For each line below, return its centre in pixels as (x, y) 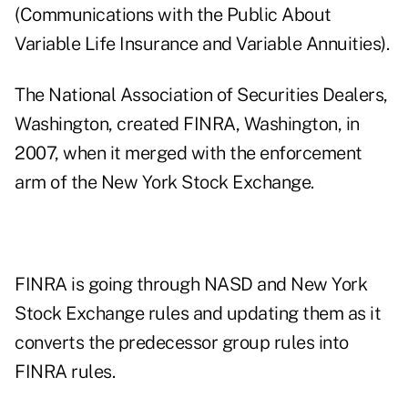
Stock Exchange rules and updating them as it (198, 314)
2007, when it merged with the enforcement (189, 153)
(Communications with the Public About (173, 15)
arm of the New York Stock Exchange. (164, 183)
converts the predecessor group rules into (182, 343)
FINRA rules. (65, 372)
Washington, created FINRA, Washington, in (187, 124)
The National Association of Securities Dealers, (201, 95)
